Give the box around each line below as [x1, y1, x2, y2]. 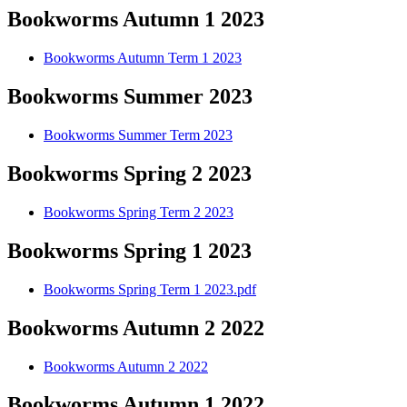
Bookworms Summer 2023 [7, 84, 253, 109]
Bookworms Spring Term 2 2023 [44, 203, 233, 220]
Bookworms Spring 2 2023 [7, 162, 252, 186]
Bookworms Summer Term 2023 [44, 127, 233, 144]
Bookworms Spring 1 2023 [7, 238, 252, 263]
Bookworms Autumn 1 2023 [7, 7, 264, 32]
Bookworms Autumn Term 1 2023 [44, 50, 242, 66]
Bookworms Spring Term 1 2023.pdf [44, 281, 256, 297]
